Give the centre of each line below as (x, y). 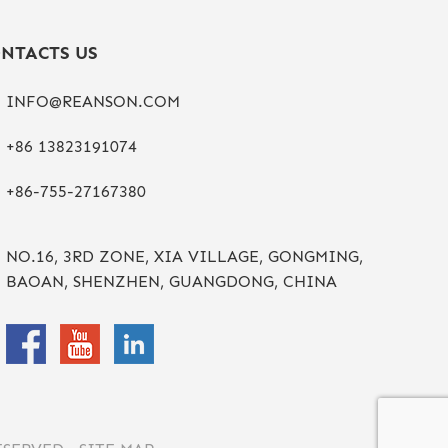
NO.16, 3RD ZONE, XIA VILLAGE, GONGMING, (184, 256)
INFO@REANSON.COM (92, 101)
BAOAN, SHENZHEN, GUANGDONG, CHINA (171, 281)
